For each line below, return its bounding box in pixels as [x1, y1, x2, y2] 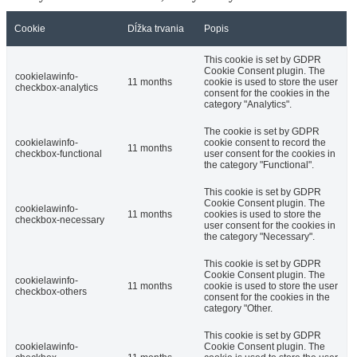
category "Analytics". [204, 99, 292, 111]
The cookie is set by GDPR [204, 126, 320, 138]
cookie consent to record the [204, 137, 326, 149]
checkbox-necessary [15, 214, 104, 226]
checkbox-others [15, 286, 87, 298]
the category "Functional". [204, 159, 314, 171]
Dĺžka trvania [127, 23, 184, 35]
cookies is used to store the [204, 209, 321, 221]
